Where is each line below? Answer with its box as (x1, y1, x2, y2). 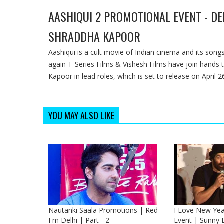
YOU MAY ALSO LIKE (48, 109, 114, 122)
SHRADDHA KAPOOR (48, 27, 140, 46)
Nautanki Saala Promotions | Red (48, 205, 158, 215)
